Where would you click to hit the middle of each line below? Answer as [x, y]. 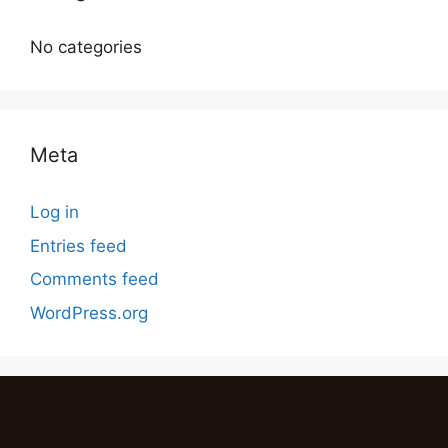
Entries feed [78, 245]
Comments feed [94, 279]
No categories [86, 47]
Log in [54, 212]
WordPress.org [89, 312]
